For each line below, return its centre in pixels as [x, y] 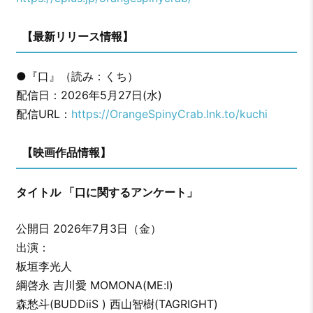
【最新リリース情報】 [77, 37]
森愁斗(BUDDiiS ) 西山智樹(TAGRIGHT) [117, 304]
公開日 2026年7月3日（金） [90, 229]
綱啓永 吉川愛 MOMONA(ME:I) [94, 285]
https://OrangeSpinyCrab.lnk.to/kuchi [169, 114]
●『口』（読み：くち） [77, 77]
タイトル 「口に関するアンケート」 [108, 192]
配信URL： [43, 114]
